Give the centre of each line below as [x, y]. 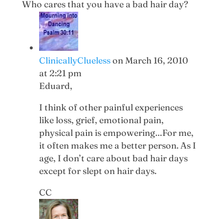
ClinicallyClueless [75, 60]
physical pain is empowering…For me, [116, 132]
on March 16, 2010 [150, 60]
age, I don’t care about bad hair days [113, 158]
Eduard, [55, 86]
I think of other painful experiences [111, 107]
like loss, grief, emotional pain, [101, 120]
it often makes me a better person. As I [117, 145]
